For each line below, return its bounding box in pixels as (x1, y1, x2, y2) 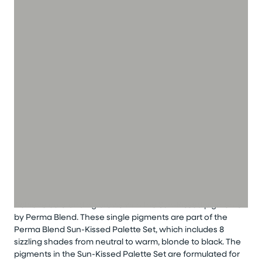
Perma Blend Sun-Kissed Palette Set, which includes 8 (14, 223, 224, 235)
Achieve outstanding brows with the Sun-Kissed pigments (14, 199, 242, 211)
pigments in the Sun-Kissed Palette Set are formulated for (14, 248, 240, 260)
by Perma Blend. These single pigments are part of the (14, 211, 227, 223)
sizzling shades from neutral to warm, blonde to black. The (14, 236, 241, 247)
